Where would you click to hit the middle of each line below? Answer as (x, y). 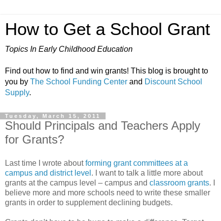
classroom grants (179, 183)
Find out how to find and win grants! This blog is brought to (107, 71)
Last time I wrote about (45, 163)
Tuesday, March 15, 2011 (53, 116)
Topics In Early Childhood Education (69, 49)
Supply (17, 92)
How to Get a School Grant (108, 29)
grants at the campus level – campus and (77, 183)
